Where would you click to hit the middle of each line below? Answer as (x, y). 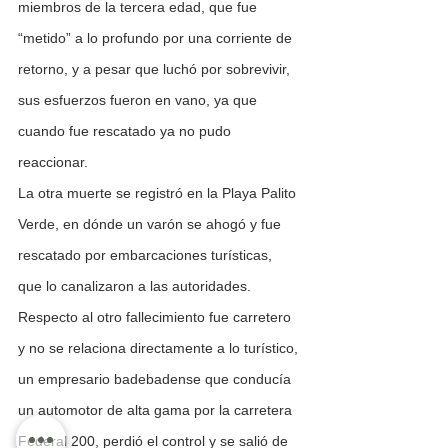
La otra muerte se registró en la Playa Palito (159, 193)
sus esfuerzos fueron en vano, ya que (139, 100)
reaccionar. (53, 162)
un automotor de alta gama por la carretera (157, 410)
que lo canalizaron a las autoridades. (134, 286)
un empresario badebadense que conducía (156, 379)
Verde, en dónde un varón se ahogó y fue (151, 224)
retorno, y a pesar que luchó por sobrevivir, (156, 69)
